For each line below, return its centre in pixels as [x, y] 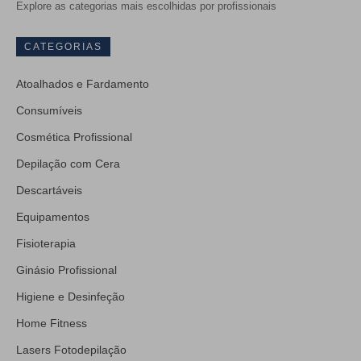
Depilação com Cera [68, 164]
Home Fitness [52, 323]
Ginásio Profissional [66, 270]
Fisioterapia [46, 243]
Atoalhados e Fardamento [83, 84]
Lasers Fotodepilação [71, 350]
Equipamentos [53, 217]
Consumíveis [49, 110]
